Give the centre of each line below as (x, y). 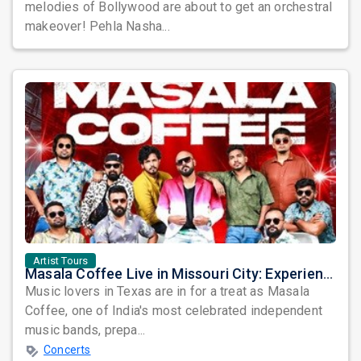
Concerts (67, 350)
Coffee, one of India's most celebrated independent (174, 311)
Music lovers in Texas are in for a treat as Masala (167, 291)
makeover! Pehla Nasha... (98, 26)
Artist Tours (61, 261)
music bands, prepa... (85, 330)
